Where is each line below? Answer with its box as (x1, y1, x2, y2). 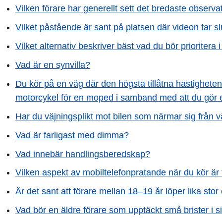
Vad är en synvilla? (15, 60, 90, 70)
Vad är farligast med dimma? (15, 130, 129, 140)
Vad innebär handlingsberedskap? (15, 149, 150, 159)
